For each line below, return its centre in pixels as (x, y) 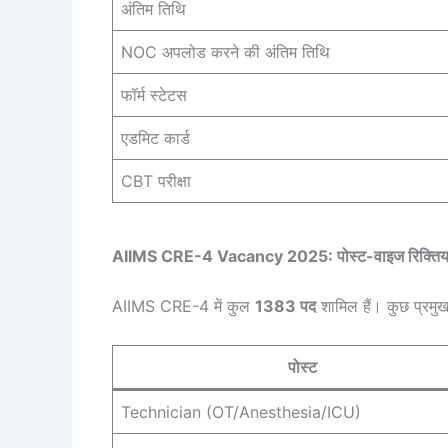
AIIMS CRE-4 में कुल (183, 305)
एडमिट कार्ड (155, 137)
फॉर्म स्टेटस (154, 94)
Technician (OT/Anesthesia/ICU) (241, 411)
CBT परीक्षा (156, 180)
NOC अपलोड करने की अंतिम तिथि (225, 51)
